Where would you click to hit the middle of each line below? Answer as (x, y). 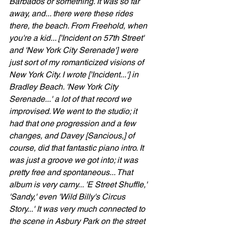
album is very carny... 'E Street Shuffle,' (79, 184)
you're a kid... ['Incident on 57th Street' (78, 38)
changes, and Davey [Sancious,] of (73, 136)
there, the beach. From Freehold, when (79, 26)
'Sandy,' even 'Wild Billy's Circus (68, 197)
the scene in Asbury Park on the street (78, 221)
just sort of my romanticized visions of (77, 62)
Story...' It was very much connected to (78, 209)
